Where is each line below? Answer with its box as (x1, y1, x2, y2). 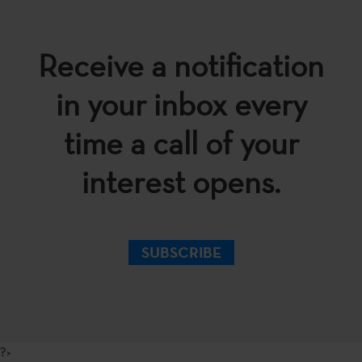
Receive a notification (38, 44, 324, 86)
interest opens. (82, 161, 280, 202)
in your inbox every (55, 83, 307, 124)
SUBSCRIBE (141, 242, 221, 263)
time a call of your (63, 122, 299, 163)
